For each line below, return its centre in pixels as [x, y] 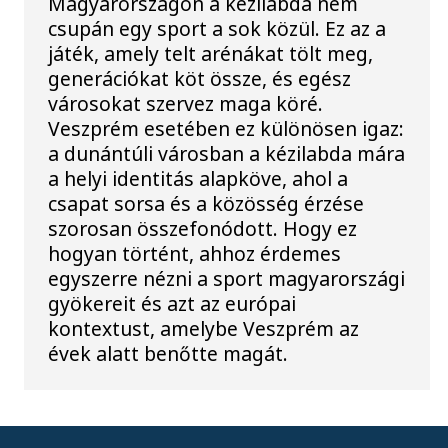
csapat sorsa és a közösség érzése [206, 203]
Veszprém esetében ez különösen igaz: [226, 128]
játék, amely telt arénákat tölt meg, [211, 53]
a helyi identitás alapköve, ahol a [198, 178]
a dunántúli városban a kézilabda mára [227, 153]
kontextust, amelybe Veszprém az [204, 328]
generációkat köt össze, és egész [200, 78]
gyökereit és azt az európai [172, 303]
